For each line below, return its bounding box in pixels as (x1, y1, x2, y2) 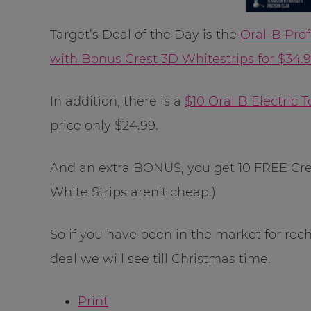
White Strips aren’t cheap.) (50, 184, 216, 200)
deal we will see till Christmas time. (50, 251, 271, 267)
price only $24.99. (50, 117, 158, 133)
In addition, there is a (50, 93, 185, 109)
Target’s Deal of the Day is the (50, 26, 240, 42)
